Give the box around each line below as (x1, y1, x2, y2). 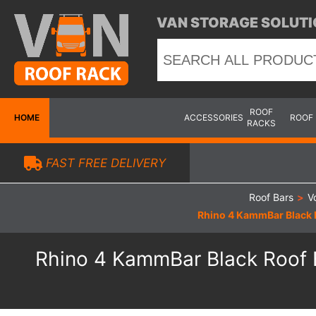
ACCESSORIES (183, 112, 243, 123)
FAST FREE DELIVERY (42, 156, 166, 170)
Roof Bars (249, 191, 293, 203)
